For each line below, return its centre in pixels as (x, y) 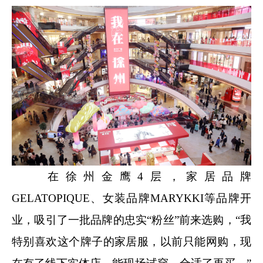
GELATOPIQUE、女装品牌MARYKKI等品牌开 (131, 198)
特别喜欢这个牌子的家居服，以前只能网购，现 (131, 241)
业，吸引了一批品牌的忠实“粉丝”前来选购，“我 (131, 220)
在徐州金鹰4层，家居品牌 (131, 176)
